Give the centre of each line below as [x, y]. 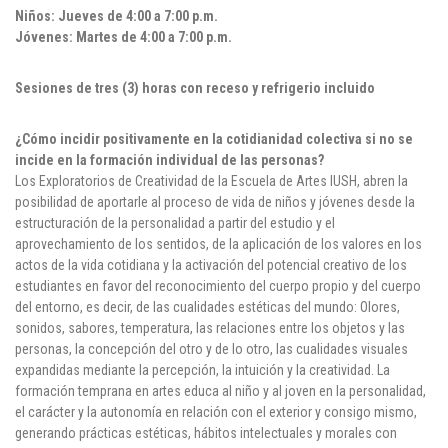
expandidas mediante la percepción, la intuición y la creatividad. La [202, 370]
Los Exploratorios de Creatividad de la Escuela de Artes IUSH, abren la [211, 181]
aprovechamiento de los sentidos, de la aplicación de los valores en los [218, 244]
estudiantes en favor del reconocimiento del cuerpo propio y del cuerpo [218, 286]
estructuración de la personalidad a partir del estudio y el [175, 223]
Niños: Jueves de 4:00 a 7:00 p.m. [116, 16]
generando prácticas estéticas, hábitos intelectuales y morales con [206, 433]
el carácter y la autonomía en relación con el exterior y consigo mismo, [216, 412]
